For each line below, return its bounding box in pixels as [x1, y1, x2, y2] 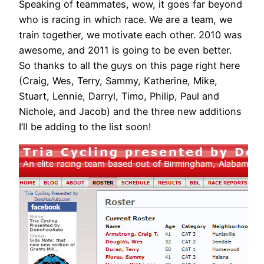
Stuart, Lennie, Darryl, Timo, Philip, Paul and [19, 90, 219, 103]
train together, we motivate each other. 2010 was [19, 29, 242, 41]
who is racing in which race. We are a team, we [19, 14, 232, 26]
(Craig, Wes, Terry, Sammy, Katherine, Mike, [19, 75, 217, 87]
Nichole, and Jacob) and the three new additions [19, 105, 242, 118]
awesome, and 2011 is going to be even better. [19, 44, 232, 57]
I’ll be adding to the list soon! [19, 121, 151, 133]
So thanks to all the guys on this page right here [19, 60, 240, 72]
